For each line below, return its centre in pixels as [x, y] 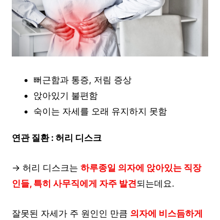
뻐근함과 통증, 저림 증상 [82, 80]
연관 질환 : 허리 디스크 [57, 138]
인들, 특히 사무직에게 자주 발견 [74, 184]
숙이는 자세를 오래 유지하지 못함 [100, 111]
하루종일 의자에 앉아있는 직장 [141, 168]
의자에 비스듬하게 [166, 213]
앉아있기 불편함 [65, 96]
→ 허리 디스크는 [46, 168]
